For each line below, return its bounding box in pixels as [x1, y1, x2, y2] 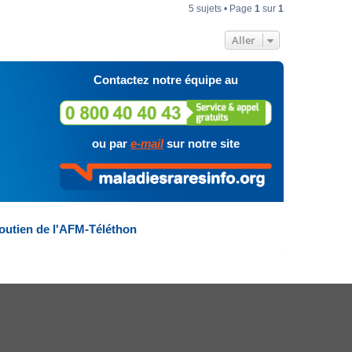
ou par [92, 137, 130, 150]
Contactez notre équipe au [93, 73, 238, 86]
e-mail [130, 137, 163, 150]
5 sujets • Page [189, 3, 255, 14]
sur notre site [163, 137, 240, 150]
